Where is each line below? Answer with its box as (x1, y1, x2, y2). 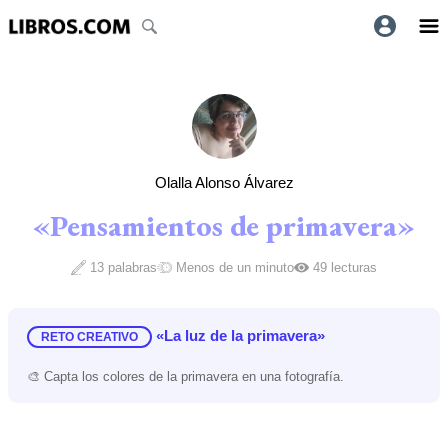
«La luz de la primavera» (155, 326, 325, 344)
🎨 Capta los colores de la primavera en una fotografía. (26, 368, 344, 384)
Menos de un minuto (175, 259, 294, 275)
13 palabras (90, 259, 158, 275)
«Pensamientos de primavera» (33, 205, 415, 245)
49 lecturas (312, 259, 377, 275)
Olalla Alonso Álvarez (154, 173, 294, 191)
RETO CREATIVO (40, 329, 138, 344)
